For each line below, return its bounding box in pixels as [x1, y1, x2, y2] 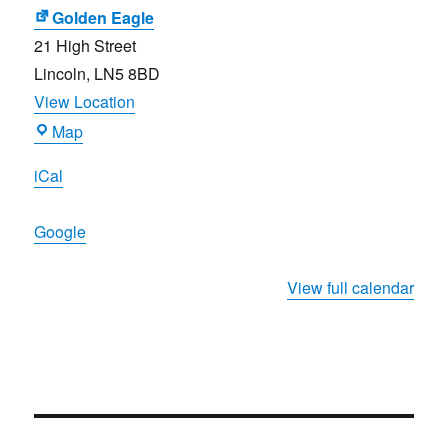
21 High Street [34, 34, 137, 58]
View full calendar [286, 276, 414, 300]
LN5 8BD [94, 62, 161, 86]
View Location [34, 90, 136, 114]
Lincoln [34, 62, 87, 86]
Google [34, 220, 87, 244]
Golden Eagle [52, 6, 155, 30]
